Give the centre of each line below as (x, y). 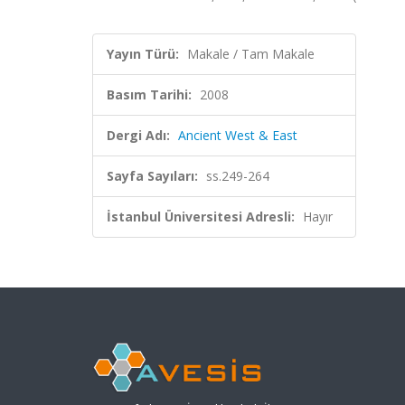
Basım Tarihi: (149, 94)
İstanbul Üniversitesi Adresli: (201, 217)
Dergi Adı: (138, 135)
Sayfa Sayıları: (152, 176)
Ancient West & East (238, 135)
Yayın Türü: (143, 54)
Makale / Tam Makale (251, 54)
